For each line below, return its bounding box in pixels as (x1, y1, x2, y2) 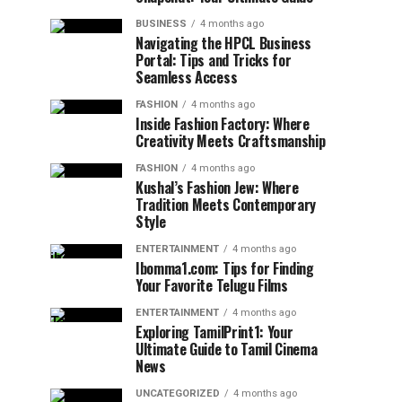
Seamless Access (135, 66, 238, 88)
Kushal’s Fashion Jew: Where (135, 177, 299, 198)
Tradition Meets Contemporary (135, 194, 317, 215)
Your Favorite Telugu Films (135, 275, 288, 296)
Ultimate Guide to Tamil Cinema (135, 338, 318, 360)
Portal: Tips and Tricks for (135, 49, 292, 71)
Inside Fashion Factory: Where (135, 113, 310, 135)
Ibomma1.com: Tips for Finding (135, 258, 314, 279)
